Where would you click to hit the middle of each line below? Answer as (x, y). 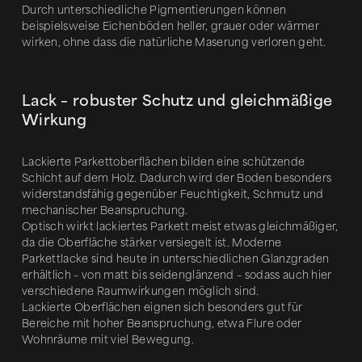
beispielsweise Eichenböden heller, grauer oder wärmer (170, 26)
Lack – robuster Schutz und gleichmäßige (177, 101)
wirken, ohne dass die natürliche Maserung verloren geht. (174, 42)
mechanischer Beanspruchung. (105, 210)
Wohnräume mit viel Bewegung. (107, 340)
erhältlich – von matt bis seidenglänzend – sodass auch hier (177, 275)
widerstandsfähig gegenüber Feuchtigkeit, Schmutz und (173, 194)
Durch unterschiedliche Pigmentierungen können (154, 10)
